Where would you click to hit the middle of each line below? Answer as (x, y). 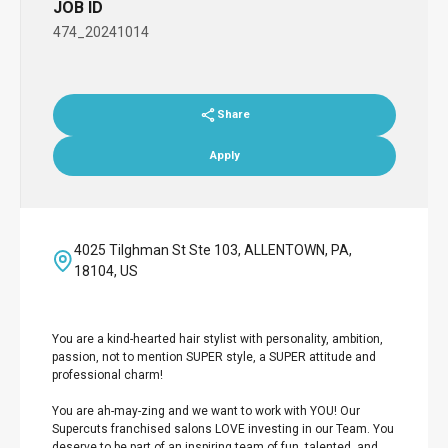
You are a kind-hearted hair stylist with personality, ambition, (217, 339)
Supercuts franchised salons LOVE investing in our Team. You (223, 429)
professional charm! (107, 375)
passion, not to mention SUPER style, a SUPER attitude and (214, 357)
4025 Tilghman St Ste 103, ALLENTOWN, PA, (213, 250)
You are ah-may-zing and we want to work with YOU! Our (206, 411)
